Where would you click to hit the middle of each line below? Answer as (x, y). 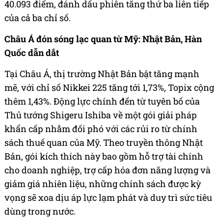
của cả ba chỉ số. (38, 18)
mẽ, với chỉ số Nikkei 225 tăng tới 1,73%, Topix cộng (109, 88)
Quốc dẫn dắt (32, 53)
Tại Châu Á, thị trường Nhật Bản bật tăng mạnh (102, 74)
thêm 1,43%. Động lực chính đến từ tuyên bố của (102, 101)
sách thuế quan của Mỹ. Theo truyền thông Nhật (104, 143)
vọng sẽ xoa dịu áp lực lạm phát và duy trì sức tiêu (108, 198)
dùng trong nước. (40, 211)
